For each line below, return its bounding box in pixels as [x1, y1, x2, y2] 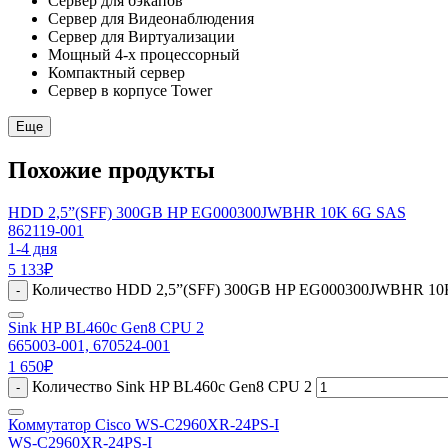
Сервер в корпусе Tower [48, 81, 212, 99]
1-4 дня [8, 239, 57, 257]
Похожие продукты [8, 156, 215, 183]
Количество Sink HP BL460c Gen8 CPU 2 [32, 377, 312, 395]
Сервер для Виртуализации [48, 27, 235, 45]
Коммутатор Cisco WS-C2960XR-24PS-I [8, 415, 279, 433]
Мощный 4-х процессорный [48, 45, 240, 63]
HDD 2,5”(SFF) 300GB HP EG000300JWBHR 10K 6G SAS [8, 203, 406, 221]
